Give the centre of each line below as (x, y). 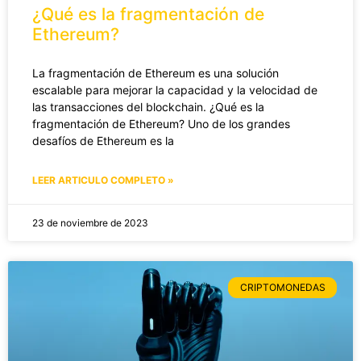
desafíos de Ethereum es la (103, 140)
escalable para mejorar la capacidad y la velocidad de (175, 89)
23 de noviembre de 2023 (90, 222)
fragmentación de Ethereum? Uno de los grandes (161, 123)
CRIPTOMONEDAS (282, 288)
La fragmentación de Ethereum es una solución (156, 73)
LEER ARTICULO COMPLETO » (103, 180)
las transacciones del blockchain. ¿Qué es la (148, 106)
